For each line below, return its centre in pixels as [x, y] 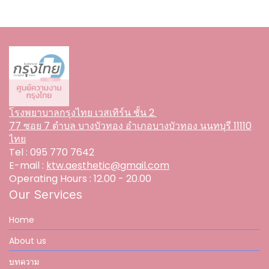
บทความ [24, 262]
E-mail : [28, 165]
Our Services [46, 195]
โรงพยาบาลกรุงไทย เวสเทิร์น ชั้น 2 [83, 113]
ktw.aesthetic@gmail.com [108, 165]
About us [28, 241]
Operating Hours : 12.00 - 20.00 [80, 179]
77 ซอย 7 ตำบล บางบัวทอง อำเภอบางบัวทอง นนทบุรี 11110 [130, 126]
